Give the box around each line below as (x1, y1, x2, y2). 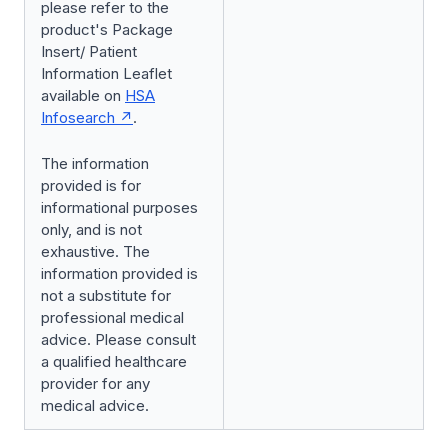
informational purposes (41, 198, 198, 217)
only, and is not (41, 220, 142, 239)
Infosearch (41, 108, 115, 127)
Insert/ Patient (41, 42, 137, 61)
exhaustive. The (41, 242, 150, 261)
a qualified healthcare (41, 352, 187, 371)
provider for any (41, 374, 150, 393)
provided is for (41, 176, 141, 195)
